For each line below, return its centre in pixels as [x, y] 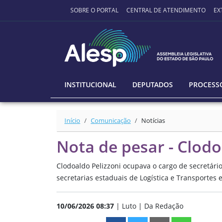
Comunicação [111, 121]
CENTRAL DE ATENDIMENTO [166, 10]
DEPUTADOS [153, 85]
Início [72, 121]
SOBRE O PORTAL [94, 10]
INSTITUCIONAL [90, 85]
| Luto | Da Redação [150, 206]
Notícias [153, 121]
